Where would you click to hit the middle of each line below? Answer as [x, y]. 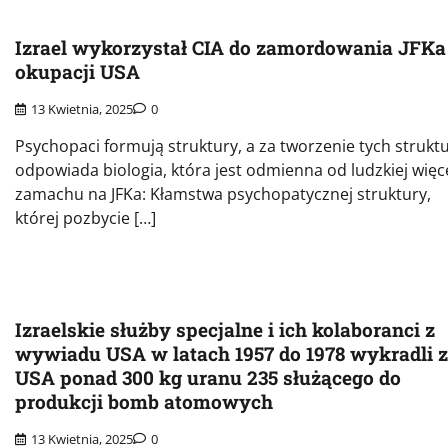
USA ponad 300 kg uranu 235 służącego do [208, 378]
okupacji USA [77, 71]
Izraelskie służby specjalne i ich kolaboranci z [225, 330]
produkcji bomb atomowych [144, 402]
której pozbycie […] [85, 217]
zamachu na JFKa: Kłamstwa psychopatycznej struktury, [223, 193]
